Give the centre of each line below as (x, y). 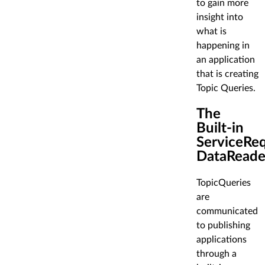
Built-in (220, 129)
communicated (227, 211)
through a (216, 254)
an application (226, 60)
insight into (220, 17)
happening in (223, 46)
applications (222, 240)
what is (211, 32)
